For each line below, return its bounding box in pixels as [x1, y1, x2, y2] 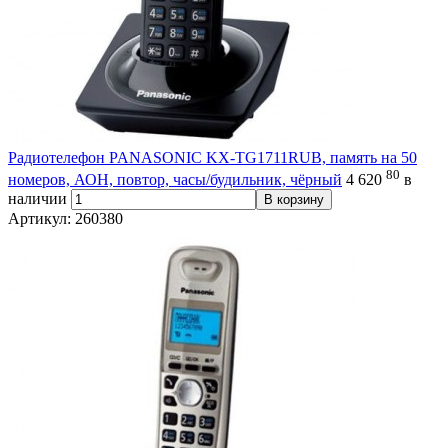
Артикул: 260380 [8, 209, 123, 227]
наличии [8, 189, 67, 207]
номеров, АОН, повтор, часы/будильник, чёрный [8, 170, 342, 188]
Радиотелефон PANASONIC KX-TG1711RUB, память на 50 [8, 148, 417, 166]
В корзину [264, 191, 324, 207]
